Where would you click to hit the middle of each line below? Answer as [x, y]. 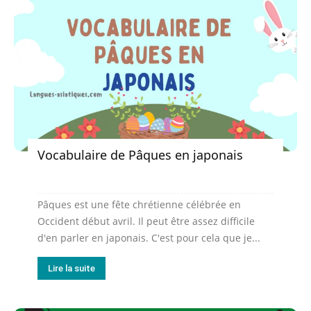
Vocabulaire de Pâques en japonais [140, 154]
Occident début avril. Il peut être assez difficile [146, 221]
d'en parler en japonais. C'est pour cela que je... [149, 237]
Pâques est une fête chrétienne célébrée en [139, 204]
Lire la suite [72, 268]
